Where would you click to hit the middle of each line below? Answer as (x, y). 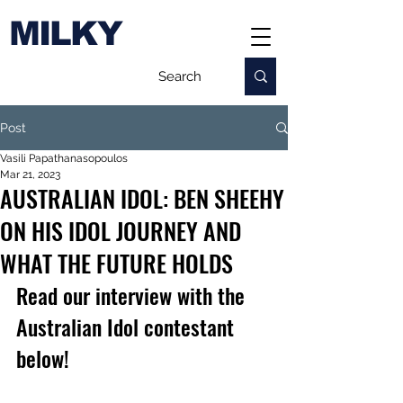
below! (43, 358)
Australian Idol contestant (128, 327)
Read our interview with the (133, 295)
